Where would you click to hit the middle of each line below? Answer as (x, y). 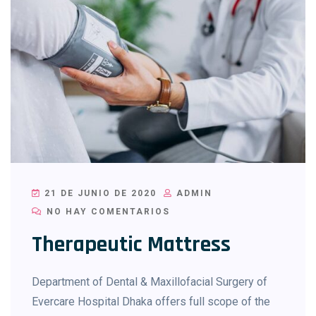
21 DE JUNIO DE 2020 (99, 193)
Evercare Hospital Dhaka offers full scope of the (151, 301)
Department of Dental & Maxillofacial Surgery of (150, 281)
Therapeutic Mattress (131, 244)
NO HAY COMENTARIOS (107, 211)
